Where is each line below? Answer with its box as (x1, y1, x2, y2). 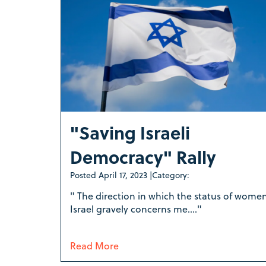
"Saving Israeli (70, 119, 190, 146)
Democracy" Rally (70, 144, 216, 170)
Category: (152, 169, 189, 182)
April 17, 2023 (99, 169, 147, 182)
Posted (70, 169, 99, 182)
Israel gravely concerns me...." (70, 202, 204, 216)
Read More (70, 239, 119, 253)
